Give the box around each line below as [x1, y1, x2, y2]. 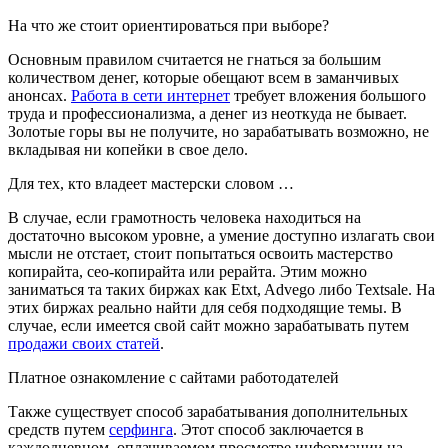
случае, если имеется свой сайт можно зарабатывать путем [8, 316, 409, 334]
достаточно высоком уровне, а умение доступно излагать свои [8, 226, 435, 244]
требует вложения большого [230, 86, 426, 104]
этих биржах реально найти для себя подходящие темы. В [8, 298, 402, 316]
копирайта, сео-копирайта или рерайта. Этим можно [8, 262, 367, 280]
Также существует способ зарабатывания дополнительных [8, 402, 408, 420]
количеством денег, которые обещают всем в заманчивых [8, 68, 399, 86]
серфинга [109, 420, 173, 438]
